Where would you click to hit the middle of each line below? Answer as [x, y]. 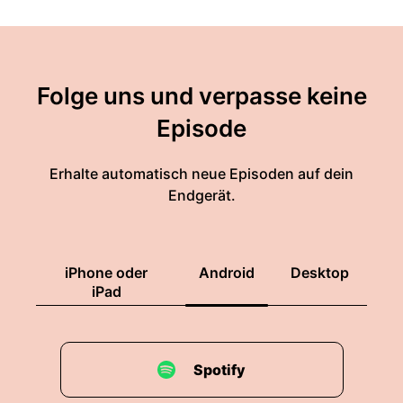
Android [227, 273]
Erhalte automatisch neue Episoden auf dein [201, 174]
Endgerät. [201, 195]
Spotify [219, 370]
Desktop [320, 273]
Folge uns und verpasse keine [201, 96]
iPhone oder [106, 273]
